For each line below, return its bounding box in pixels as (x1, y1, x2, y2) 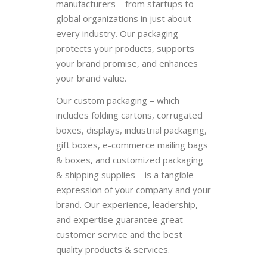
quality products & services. (56, 243, 170, 255)
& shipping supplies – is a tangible (56, 168, 194, 181)
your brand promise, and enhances (56, 57, 198, 69)
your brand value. (56, 72, 126, 84)
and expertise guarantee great (56, 213, 183, 225)
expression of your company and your (56, 183, 211, 195)
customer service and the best (56, 228, 182, 240)
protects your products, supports (56, 42, 194, 54)
